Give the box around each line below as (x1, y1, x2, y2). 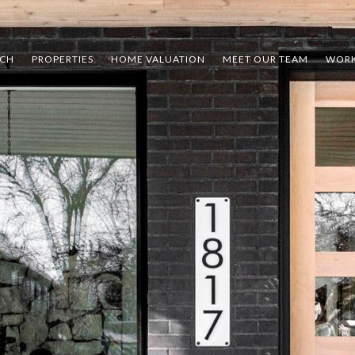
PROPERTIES (32, 52, 94, 65)
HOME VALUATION (111, 52, 205, 65)
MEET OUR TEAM (223, 52, 308, 65)
